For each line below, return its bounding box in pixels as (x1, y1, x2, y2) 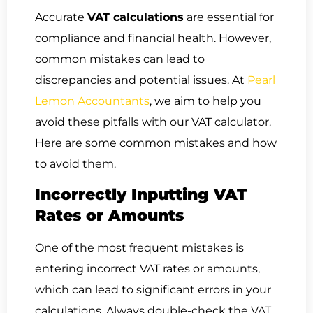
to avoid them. (35, 157, 116, 170)
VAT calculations (87, 10, 184, 24)
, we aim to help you (150, 94, 261, 108)
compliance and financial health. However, (35, 31, 271, 45)
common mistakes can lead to (35, 52, 205, 66)
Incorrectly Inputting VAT (35, 185, 247, 205)
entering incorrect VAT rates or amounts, (35, 262, 260, 276)
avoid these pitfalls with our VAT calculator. (35, 115, 271, 129)
